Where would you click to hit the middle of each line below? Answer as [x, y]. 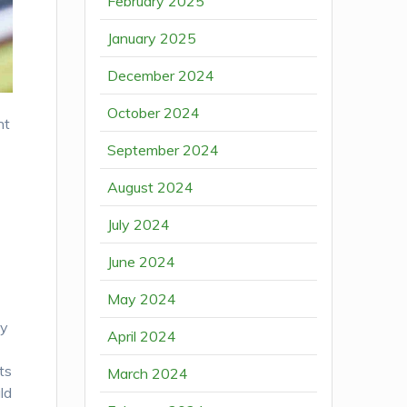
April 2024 [142, 337]
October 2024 [154, 113]
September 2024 [164, 150]
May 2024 [142, 299]
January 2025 [152, 39]
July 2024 [139, 225]
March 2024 [148, 374]
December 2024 [161, 76]
